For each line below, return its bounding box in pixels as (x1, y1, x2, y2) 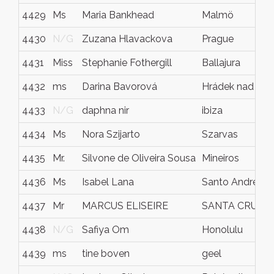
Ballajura (202, 57, 240, 68)
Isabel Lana (82, 176, 134, 188)
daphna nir (82, 105, 129, 116)
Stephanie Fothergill (82, 57, 172, 68)
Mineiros (202, 152, 239, 164)
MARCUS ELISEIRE (82, 200, 168, 212)
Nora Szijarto (82, 128, 140, 140)
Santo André (202, 176, 258, 188)
